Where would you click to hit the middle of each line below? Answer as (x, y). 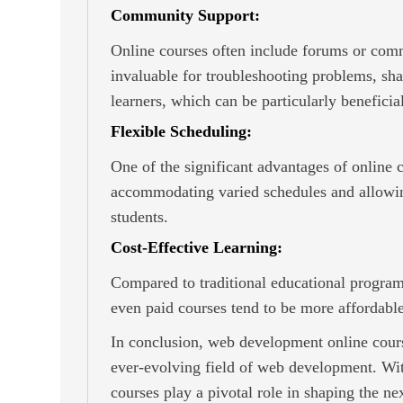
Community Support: (185, 15)
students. (139, 216)
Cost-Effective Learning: (197, 247)
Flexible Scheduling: (181, 131)
